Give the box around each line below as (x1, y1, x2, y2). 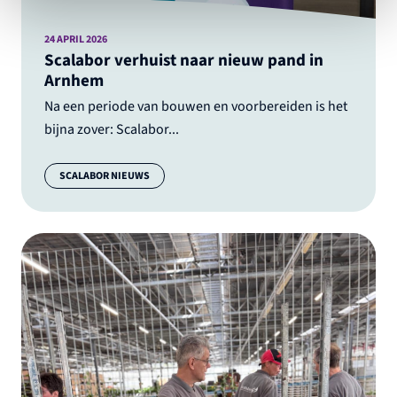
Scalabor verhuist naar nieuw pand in (43, 48, 323, 73)
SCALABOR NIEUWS (58, 167, 150, 184)
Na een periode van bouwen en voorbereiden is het (43, 95, 347, 117)
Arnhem (43, 68, 104, 93)
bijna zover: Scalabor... (43, 118, 179, 140)
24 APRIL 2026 (43, 30, 107, 47)
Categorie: (43, 164, 105, 186)
